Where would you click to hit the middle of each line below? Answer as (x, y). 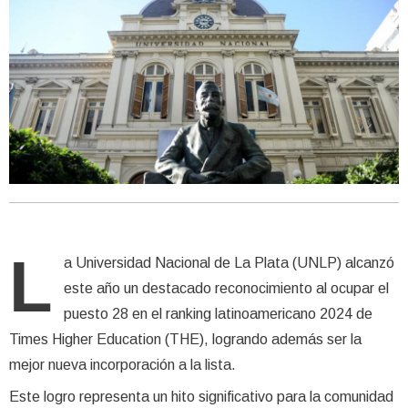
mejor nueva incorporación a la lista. (124, 364)
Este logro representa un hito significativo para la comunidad (201, 396)
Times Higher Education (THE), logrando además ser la (185, 339)
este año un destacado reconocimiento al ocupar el (226, 288)
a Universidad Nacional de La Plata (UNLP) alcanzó (229, 262)
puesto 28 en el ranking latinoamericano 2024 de (218, 313)
